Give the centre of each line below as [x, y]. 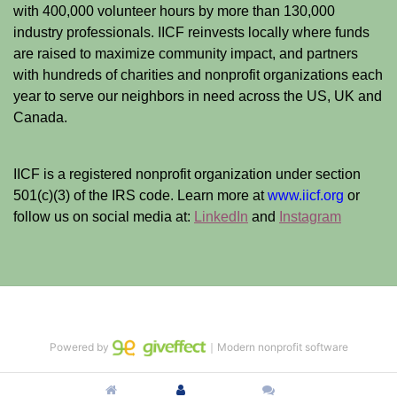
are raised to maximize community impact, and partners [186, 54]
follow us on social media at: [104, 217]
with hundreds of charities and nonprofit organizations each [198, 75]
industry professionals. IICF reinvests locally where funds [191, 32]
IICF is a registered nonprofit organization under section [187, 174]
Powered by [80, 347]
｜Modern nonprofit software [277, 347]
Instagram [310, 217]
